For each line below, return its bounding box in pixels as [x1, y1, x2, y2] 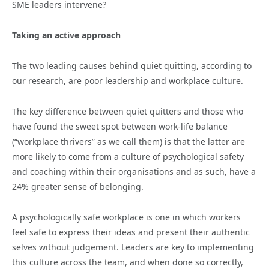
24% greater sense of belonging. [12, 181, 144, 193]
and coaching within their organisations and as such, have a [12, 166, 256, 178]
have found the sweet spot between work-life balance [12, 121, 228, 133]
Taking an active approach [12, 29, 121, 41]
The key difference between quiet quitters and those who [12, 106, 243, 118]
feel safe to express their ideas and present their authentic [12, 226, 250, 238]
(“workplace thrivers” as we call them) [12, 136, 162, 148]
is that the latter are [165, 136, 245, 148]
